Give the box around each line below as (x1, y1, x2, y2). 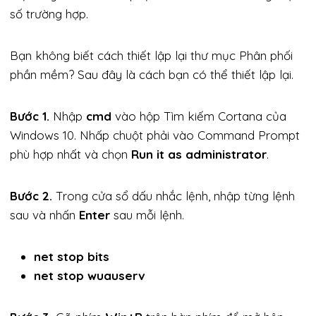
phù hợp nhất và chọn (10, 146, 131, 162)
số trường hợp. (10, 6, 88, 21)
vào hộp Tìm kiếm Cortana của (111, 108, 286, 123)
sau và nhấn (10, 207, 79, 222)
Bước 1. (10, 108, 49, 123)
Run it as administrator (131, 146, 267, 162)
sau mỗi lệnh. (110, 207, 184, 222)
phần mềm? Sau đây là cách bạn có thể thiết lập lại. (10, 66, 293, 82)
